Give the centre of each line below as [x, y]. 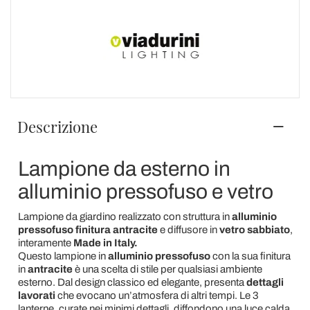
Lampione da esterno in [124, 168]
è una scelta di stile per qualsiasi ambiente [167, 269]
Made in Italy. [105, 243]
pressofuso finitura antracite [89, 229]
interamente [45, 243]
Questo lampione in [63, 256]
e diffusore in [189, 229]
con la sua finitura [250, 256]
